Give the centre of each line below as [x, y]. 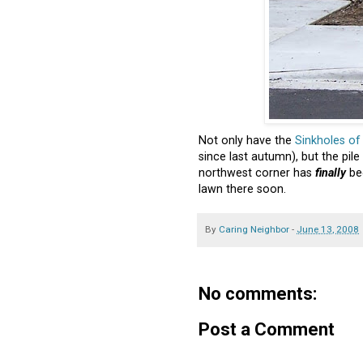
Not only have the [247, 141]
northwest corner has [257, 173]
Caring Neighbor [254, 229]
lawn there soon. [242, 189]
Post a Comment [267, 330]
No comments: [258, 293]
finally [331, 173]
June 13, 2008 [328, 229]
